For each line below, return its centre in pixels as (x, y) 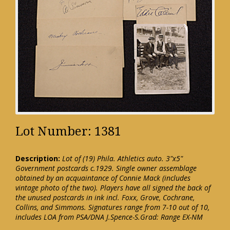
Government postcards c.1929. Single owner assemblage (106, 168)
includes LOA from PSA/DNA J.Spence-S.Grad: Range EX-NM (109, 217)
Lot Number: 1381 (68, 132)
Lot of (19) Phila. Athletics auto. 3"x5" (122, 159)
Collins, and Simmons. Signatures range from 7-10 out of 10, (112, 207)
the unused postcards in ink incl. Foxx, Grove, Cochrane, (105, 198)
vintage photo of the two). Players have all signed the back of (113, 188)
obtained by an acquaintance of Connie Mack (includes (103, 178)
